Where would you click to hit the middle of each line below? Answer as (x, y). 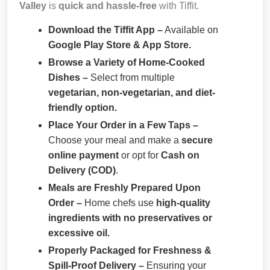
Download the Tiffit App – (105, 30)
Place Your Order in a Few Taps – (123, 125)
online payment (83, 155)
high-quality (183, 202)
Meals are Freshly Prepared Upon (124, 187)
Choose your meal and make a (115, 140)
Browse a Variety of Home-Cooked (127, 62)
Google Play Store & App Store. (120, 45)
